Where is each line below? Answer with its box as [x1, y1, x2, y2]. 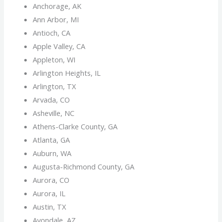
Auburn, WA [33, 148, 72, 158]
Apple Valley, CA [33, 41, 86, 51]
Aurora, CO [33, 174, 70, 185]
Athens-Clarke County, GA [33, 121, 118, 131]
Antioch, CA [33, 27, 71, 38]
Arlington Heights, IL [33, 67, 101, 78]
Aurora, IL [33, 188, 66, 198]
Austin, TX [33, 201, 66, 212]
